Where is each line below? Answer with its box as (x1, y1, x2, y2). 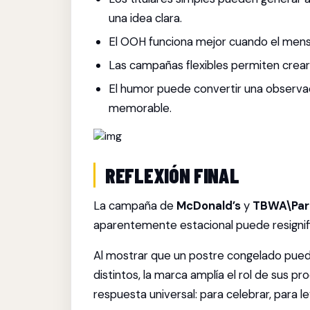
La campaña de (93, 198, 176, 213)
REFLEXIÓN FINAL (105, 163, 239, 188)
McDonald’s (176, 198, 241, 213)
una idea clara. (109, 10, 183, 26)
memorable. (109, 100, 172, 116)
